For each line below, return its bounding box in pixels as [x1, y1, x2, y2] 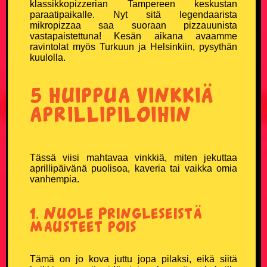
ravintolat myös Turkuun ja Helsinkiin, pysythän [30, 41, 237, 52]
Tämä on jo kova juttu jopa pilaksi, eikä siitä [30, 253, 237, 264]
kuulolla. [30, 52, 66, 63]
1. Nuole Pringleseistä [30, 203, 203, 222]
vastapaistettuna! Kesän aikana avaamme [30, 30, 237, 41]
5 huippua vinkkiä [30, 80, 214, 107]
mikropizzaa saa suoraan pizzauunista [30, 20, 237, 30]
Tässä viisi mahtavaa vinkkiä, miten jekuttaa [30, 152, 237, 163]
